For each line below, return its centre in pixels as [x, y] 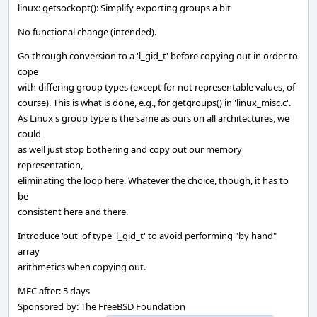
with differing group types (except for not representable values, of [156, 87]
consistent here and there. [73, 212]
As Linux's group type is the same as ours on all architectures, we [154, 118]
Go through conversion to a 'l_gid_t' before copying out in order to [158, 56]
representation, [50, 165]
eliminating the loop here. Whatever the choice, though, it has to [153, 180]
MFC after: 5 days [54, 291]
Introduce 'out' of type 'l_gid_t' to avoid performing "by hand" [147, 236]
